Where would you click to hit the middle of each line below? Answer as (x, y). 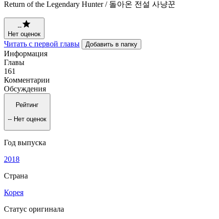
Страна (16, 175)
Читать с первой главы (42, 44)
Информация (26, 53)
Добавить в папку (111, 44)
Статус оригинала (34, 209)
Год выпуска (25, 142)
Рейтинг (27, 105)
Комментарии (27, 80)
